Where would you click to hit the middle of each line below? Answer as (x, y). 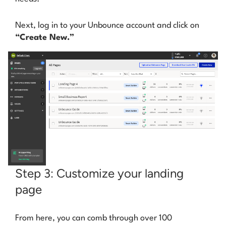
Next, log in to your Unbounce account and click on (107, 26)
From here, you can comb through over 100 (94, 218)
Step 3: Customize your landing (99, 173)
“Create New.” (45, 38)
